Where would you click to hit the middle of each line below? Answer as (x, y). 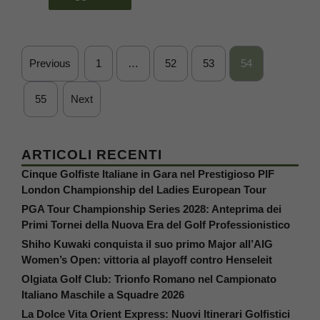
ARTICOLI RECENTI (92, 154)
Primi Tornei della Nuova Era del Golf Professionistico (156, 224)
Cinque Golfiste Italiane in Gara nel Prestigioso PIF (148, 174)
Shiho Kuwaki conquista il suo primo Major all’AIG (147, 244)
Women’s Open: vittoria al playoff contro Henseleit (147, 259)
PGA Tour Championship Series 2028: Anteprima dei (151, 209)
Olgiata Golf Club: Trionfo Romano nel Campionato (149, 279)
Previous (50, 63)
